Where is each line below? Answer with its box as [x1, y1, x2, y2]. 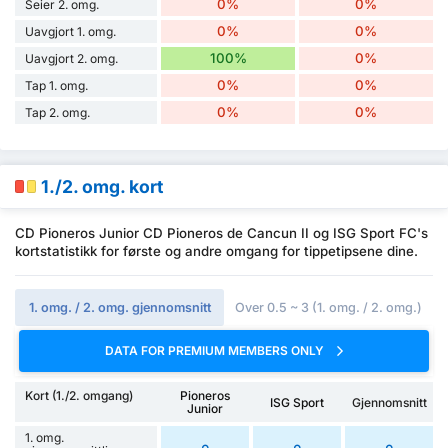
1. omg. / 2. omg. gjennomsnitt [28, 299, 211, 315]
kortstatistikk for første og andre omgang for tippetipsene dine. [15, 242, 418, 259]
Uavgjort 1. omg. [25, 24, 116, 40]
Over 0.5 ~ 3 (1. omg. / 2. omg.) [235, 299, 422, 315]
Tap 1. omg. [25, 78, 88, 94]
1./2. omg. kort [41, 175, 163, 197]
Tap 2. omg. [25, 105, 90, 121]
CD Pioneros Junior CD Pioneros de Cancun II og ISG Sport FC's [15, 224, 428, 241]
